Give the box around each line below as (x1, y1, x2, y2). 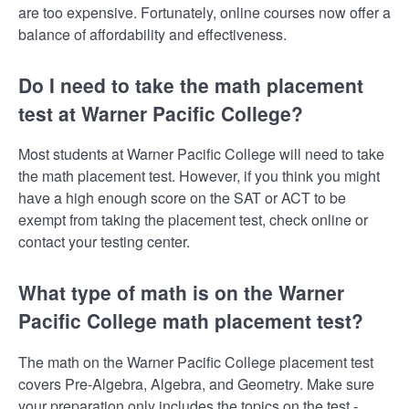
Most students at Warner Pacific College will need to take (18, 143, 384, 165)
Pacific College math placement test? (18, 307, 363, 335)
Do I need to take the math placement (18, 70, 363, 99)
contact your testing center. (18, 231, 190, 253)
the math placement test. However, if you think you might (18, 165, 380, 187)
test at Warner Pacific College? (18, 99, 303, 127)
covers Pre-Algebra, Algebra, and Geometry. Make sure (18, 372, 374, 394)
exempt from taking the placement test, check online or (18, 209, 368, 231)
